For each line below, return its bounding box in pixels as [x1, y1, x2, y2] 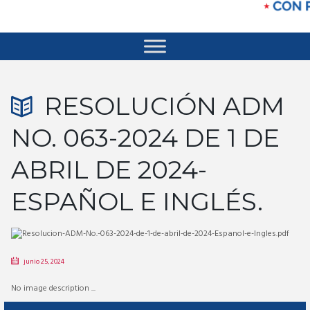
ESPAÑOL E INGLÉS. [10, 186, 263, 217]
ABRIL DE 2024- [10, 154, 207, 185]
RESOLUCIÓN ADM [44, 91, 284, 122]
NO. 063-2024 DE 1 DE [10, 122, 280, 154]
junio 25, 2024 [23, 255, 64, 267]
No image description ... [10, 281, 95, 295]
